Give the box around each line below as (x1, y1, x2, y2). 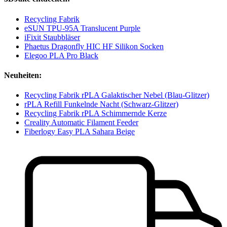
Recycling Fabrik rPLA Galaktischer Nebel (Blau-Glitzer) (24, 91, 209, 100)
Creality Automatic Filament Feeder (24, 118, 138, 127)
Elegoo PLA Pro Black (24, 51, 98, 60)
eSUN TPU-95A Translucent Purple (24, 23, 140, 32)
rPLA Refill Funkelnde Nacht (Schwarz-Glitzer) (24, 100, 178, 109)
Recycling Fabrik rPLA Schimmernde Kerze (24, 109, 167, 118)
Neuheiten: (4, 70, 42, 80)
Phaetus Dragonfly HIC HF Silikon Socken (24, 42, 164, 51)
